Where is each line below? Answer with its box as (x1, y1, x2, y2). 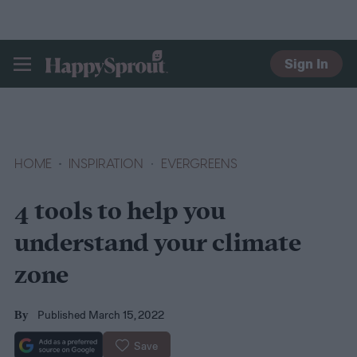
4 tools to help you (14, 195, 226, 230)
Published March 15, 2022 (37, 308, 165, 322)
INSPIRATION (69, 154, 144, 174)
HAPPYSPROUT (45, 73, 159, 98)
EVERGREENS (160, 154, 237, 174)
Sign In (284, 55, 329, 73)
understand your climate (14, 227, 301, 262)
